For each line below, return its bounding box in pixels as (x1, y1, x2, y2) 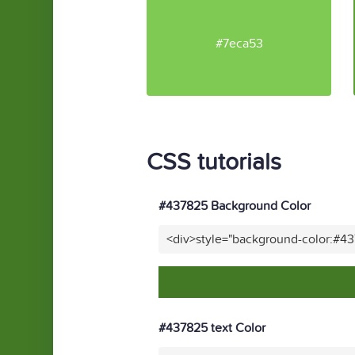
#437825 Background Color (158, 198, 311, 214)
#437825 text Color (158, 320, 265, 336)
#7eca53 (215, 35, 263, 52)
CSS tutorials (147, 148, 281, 177)
